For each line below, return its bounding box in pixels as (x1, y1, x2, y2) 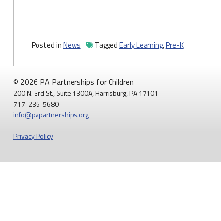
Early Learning (119, 39, 163, 51)
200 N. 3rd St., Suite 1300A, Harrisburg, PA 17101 (13, 88, 158, 98)
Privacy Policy (13, 131, 53, 141)
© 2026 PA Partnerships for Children (13, 76, 134, 88)
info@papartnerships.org (13, 110, 89, 120)
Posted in (31, 39, 63, 51)
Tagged (94, 39, 119, 51)
